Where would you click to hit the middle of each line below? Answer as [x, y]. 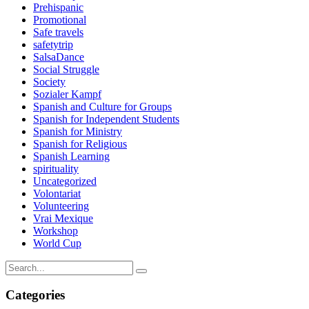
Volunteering [61, 206]
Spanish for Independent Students [106, 119]
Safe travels [58, 32]
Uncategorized [65, 181]
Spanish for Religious [80, 143]
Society [49, 81]
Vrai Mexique [63, 218]
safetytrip [53, 44]
